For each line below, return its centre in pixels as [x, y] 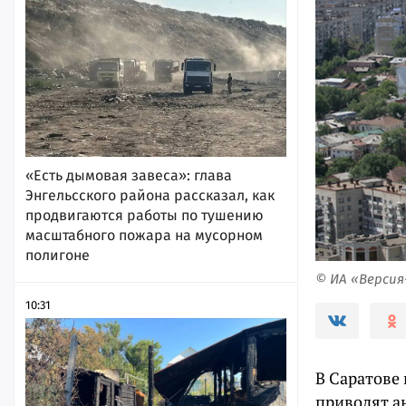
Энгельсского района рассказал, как [150, 196]
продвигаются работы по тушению [145, 216]
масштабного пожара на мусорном [144, 236]
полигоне [58, 256]
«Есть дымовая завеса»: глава [129, 176]
